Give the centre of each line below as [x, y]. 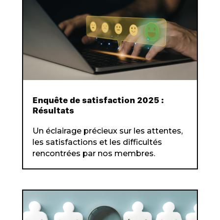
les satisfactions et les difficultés [97, 142]
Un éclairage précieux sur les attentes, [107, 131]
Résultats [53, 110]
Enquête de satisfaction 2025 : [98, 100]
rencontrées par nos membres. [94, 153]
